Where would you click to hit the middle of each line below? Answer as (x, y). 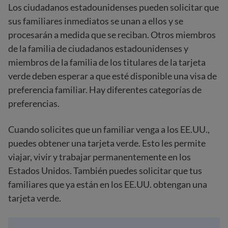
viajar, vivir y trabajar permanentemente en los (99, 157)
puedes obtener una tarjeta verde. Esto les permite (107, 143)
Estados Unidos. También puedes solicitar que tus (105, 170)
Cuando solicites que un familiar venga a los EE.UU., (109, 129)
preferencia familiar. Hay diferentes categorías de (105, 90)
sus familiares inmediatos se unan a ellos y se (96, 21)
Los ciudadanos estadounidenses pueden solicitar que (113, 7)
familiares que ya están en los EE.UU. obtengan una (108, 184)
